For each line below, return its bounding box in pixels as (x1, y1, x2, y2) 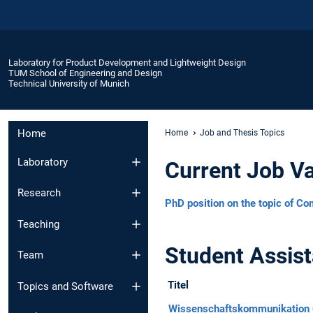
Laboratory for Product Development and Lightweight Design (8, 57, 246, 68)
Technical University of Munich (8, 78, 129, 89)
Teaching (17, 217, 59, 231)
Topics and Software (17, 279, 113, 293)
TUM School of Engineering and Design (8, 67, 162, 78)
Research (17, 187, 61, 200)
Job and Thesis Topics (200, 127, 284, 138)
